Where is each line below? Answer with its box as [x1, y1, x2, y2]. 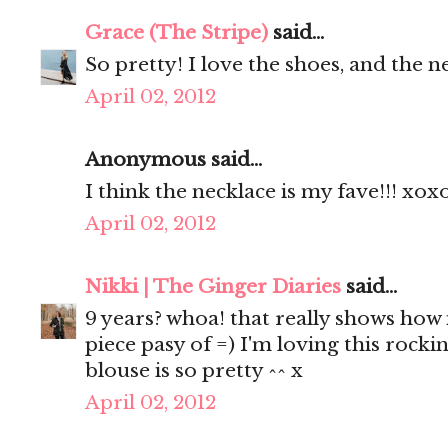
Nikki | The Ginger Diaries [85, 275, 341, 299]
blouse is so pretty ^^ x [85, 359, 303, 383]
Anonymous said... [85, 148, 262, 172]
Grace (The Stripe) [85, 21, 268, 45]
